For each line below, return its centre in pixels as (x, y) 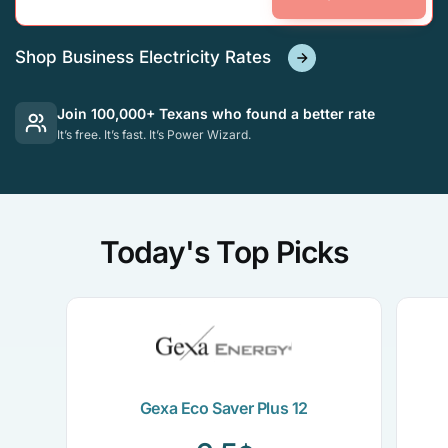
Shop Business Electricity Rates (145, 56)
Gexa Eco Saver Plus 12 (224, 408)
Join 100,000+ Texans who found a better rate (216, 113)
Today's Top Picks (224, 252)
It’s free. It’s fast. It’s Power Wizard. (154, 134)
